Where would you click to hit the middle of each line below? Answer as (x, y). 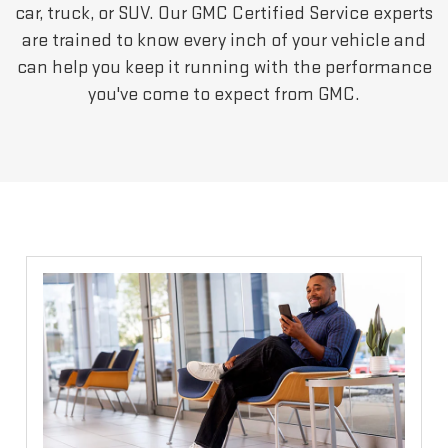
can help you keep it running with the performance (224, 67)
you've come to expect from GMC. (224, 94)
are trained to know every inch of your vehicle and (224, 40)
